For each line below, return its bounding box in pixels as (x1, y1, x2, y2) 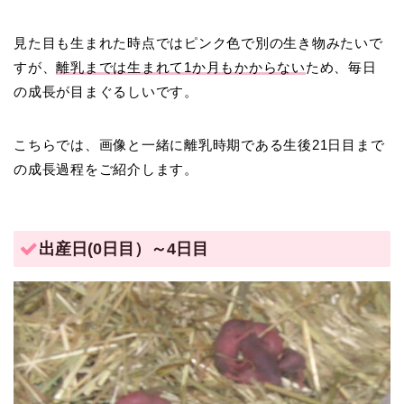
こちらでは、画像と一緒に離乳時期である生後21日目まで (14, 137, 385, 153)
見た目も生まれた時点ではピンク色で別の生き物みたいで (14, 35, 383, 51)
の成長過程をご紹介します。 (14, 161, 198, 178)
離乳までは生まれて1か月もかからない (56, 60, 306, 76)
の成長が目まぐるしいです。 (14, 84, 198, 100)
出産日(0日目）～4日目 (39, 238, 208, 258)
